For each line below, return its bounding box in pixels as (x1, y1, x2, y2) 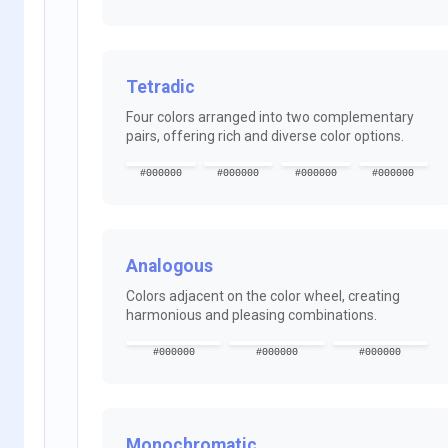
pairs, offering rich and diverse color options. (126, 127, 404, 144)
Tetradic (126, 76, 195, 97)
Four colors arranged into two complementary (126, 108, 414, 125)
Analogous (126, 255, 213, 276)
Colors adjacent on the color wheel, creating (126, 287, 400, 304)
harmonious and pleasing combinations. (126, 306, 377, 323)
